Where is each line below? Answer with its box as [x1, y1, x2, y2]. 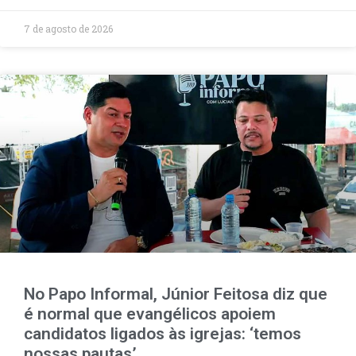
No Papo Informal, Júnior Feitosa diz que [24, 284, 327, 304]
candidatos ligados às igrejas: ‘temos [24, 323, 301, 343]
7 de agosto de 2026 [24, 21, 113, 35]
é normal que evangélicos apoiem [24, 304, 276, 323]
